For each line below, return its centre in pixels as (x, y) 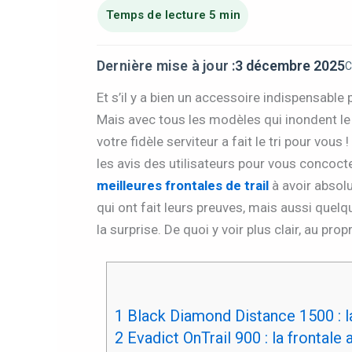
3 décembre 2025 (290, 65)
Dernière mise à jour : (166, 65)
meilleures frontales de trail (183, 185)
